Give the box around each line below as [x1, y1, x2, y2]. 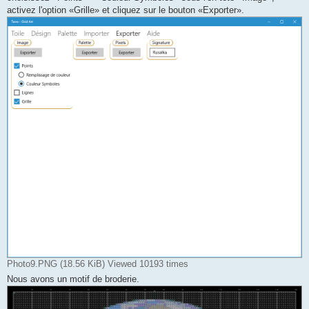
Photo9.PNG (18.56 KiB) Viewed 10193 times [7, 259, 188, 270]
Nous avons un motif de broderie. [7, 274, 139, 285]
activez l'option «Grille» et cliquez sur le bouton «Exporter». [7, 4, 244, 15]
